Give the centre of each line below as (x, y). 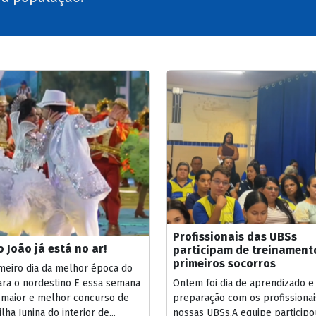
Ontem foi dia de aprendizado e (243, 284)
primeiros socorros (224, 264)
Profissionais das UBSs (235, 237)
